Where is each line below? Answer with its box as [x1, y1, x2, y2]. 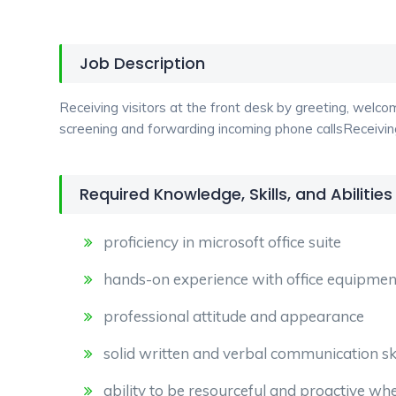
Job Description [80, 52, 205, 74]
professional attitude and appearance [103, 307, 364, 325]
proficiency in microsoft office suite [103, 232, 341, 251]
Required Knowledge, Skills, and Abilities [80, 183, 392, 205]
